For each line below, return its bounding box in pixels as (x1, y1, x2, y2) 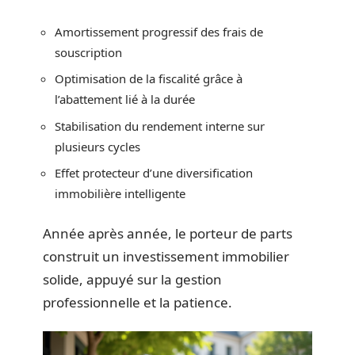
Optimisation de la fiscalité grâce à (55, 71, 242, 86)
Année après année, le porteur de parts (43, 223, 292, 242)
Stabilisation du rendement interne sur (55, 117, 265, 134)
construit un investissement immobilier (43, 246, 289, 265)
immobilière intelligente (55, 185, 185, 201)
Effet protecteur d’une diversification (55, 165, 253, 181)
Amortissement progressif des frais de (55, 23, 263, 40)
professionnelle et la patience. (43, 292, 232, 311)
